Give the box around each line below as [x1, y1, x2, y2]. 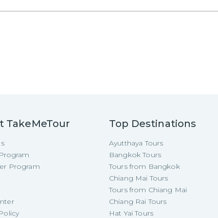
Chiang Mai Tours [109, 173, 168, 182]
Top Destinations [109, 117, 197, 129]
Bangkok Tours [109, 150, 161, 159]
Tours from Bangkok [109, 162, 180, 171]
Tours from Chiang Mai [109, 185, 187, 194]
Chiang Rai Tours [109, 197, 167, 206]
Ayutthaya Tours [109, 138, 163, 147]
